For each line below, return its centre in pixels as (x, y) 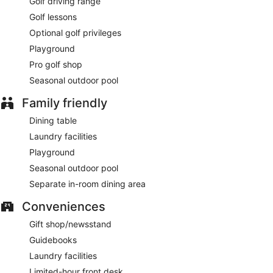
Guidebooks (53, 239)
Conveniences (64, 206)
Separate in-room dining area (87, 183)
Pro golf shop (56, 64)
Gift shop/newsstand (70, 224)
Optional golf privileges (75, 32)
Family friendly (65, 103)
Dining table (53, 120)
